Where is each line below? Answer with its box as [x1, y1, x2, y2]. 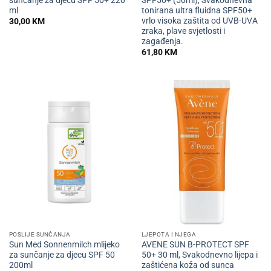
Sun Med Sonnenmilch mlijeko [8, 240, 120, 250]
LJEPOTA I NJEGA [141, 230, 197, 238]
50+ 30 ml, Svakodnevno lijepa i [141, 250, 258, 260]
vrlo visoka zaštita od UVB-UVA [141, 16, 258, 26]
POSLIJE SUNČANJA [8, 230, 71, 238]
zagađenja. [141, 36, 183, 47]
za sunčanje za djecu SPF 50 [8, 250, 115, 260]
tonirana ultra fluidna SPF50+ [141, 5, 252, 16]
